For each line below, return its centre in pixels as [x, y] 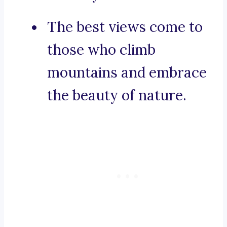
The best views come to [125, 27]
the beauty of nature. [117, 96]
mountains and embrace [127, 73]
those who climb [101, 50]
